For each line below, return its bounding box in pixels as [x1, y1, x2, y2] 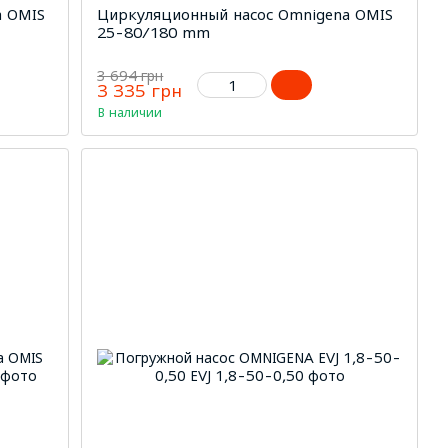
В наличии [97, 104, 163, 121]
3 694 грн [97, 67, 164, 85]
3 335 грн [97, 81, 183, 102]
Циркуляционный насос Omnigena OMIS [97, 5, 394, 24]
